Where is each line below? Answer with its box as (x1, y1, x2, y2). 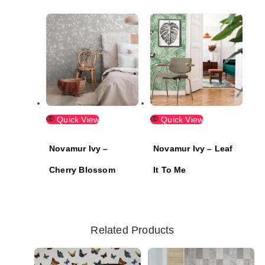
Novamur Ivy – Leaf (153, 143, 233, 153)
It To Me (153, 164, 186, 174)
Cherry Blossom (49, 164, 115, 174)
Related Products (91, 224, 174, 237)
